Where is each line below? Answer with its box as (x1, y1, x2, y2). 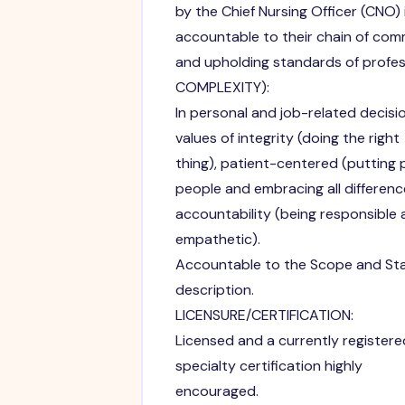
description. (174, 279, 254, 299)
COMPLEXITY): (174, 77, 269, 97)
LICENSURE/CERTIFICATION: (174, 305, 353, 325)
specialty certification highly (174, 355, 363, 375)
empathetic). (174, 229, 260, 249)
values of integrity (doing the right (174, 127, 400, 147)
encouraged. (174, 381, 259, 400)
